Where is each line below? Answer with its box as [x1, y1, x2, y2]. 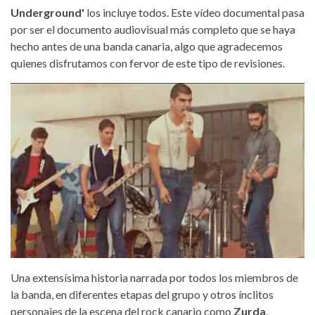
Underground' [11, 5, 86, 19]
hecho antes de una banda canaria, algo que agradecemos [11, 39, 283, 53]
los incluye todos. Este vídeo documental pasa [86, 5, 304, 19]
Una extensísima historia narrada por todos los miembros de [11, 271, 298, 285]
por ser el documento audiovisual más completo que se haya [11, 22, 295, 36]
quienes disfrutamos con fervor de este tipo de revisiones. [11, 56, 285, 70]
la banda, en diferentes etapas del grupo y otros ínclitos [11, 288, 274, 302]
